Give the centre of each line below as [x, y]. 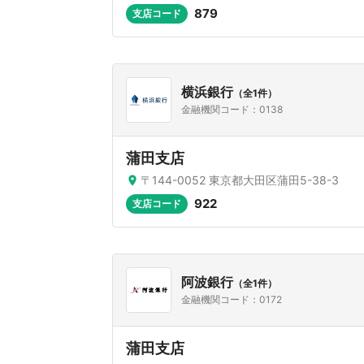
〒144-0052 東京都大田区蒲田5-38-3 [240, 180]
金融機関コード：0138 [232, 109]
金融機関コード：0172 [232, 299]
